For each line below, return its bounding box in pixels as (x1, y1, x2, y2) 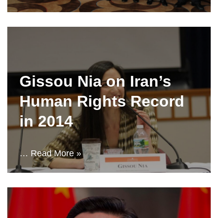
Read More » (31, 148, 81, 158)
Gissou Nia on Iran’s (19, 73, 171, 90)
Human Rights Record (19, 92, 184, 110)
